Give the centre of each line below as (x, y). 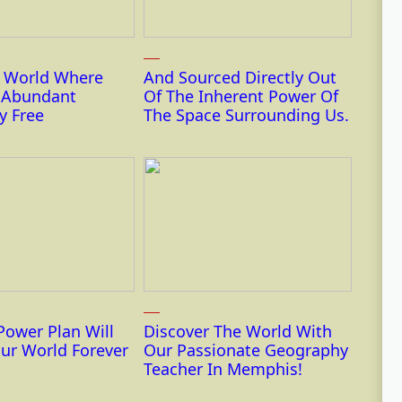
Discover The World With (238, 332)
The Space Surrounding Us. (246, 115)
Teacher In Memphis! (223, 369)
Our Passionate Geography (246, 350)
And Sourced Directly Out (240, 78)
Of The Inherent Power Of (241, 96)
